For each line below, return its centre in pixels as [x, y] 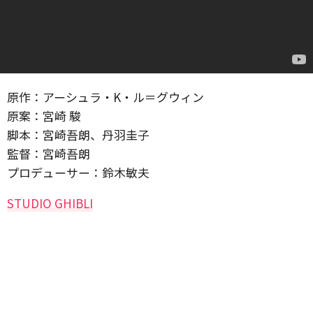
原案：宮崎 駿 [44, 116]
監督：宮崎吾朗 [49, 153]
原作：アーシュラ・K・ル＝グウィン [105, 97]
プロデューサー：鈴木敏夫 [78, 172]
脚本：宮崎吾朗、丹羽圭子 [78, 134]
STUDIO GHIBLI [50, 203]
